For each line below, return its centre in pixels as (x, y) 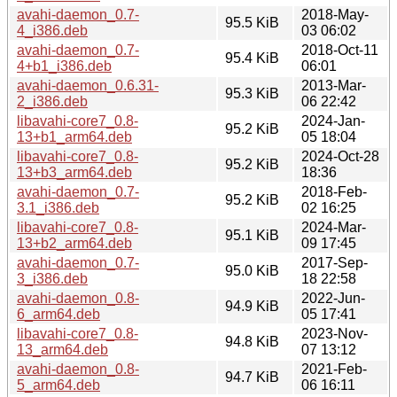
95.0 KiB (252, 270)
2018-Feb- (334, 191)
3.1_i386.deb (58, 207)
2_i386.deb (52, 101)
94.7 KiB (252, 377)
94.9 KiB (252, 306)
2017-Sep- (335, 262)
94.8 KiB (252, 341)
